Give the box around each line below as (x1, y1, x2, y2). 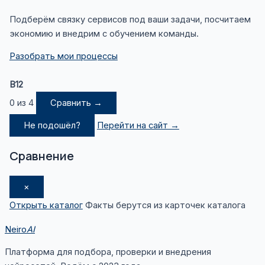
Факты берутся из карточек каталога (85, 200, 245, 211)
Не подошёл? (23, 120, 80, 131)
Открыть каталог (9, 200, 83, 211)
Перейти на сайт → (96, 120, 179, 131)
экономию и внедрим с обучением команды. (9, 28, 199, 39)
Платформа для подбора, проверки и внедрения (5, 247, 211, 258)
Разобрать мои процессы (9, 51, 118, 62)
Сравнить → (50, 98, 102, 109)
